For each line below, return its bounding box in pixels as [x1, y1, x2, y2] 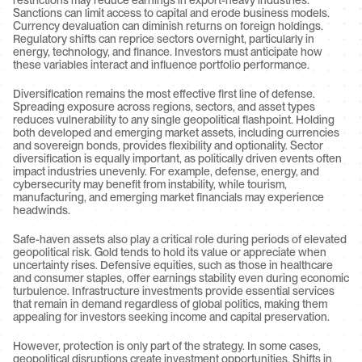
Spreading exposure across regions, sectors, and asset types [13, 100, 315, 113]
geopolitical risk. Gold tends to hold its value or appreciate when [13, 246, 326, 259]
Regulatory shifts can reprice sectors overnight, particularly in [13, 32, 314, 45]
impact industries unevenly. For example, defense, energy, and [13, 165, 319, 178]
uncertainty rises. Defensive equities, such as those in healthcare [13, 259, 333, 271]
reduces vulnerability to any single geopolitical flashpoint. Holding [13, 113, 335, 126]
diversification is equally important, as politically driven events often [13, 152, 342, 165]
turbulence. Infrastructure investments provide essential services [13, 284, 335, 297]
